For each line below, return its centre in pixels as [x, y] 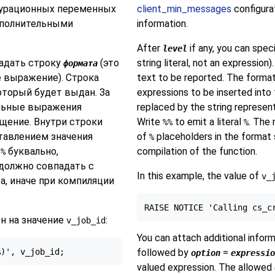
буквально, [32, 151]
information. [162, 23]
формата [80, 63]
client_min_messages [184, 9]
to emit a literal [208, 122]
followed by [164, 253]
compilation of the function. [197, 151]
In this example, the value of [199, 176]
